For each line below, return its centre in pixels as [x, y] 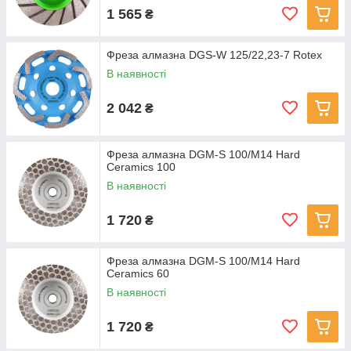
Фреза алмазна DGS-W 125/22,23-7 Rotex [214, 55]
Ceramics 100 [141, 167]
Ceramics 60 [138, 273]
